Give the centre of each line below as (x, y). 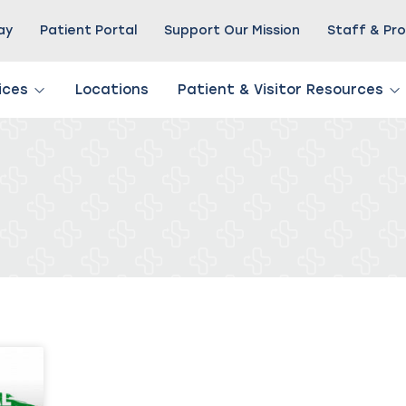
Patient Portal (89, 30)
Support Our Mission (232, 30)
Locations (112, 90)
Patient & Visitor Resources (280, 90)
